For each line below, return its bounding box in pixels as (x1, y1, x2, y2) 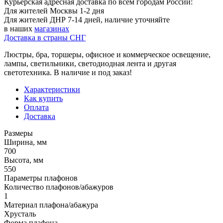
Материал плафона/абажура (4, 200, 98, 209)
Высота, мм (4, 155, 43, 164)
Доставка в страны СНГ (4, 33, 86, 42)
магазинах (34, 24, 69, 33)
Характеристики (24, 85, 80, 94)
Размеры (4, 128, 33, 137)
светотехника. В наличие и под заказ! (4, 68, 132, 77)
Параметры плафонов (4, 173, 78, 182)
